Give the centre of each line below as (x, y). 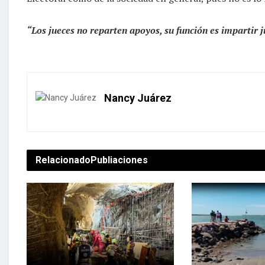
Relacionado (63, 160)
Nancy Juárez (138, 98)
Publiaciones (119, 160)
